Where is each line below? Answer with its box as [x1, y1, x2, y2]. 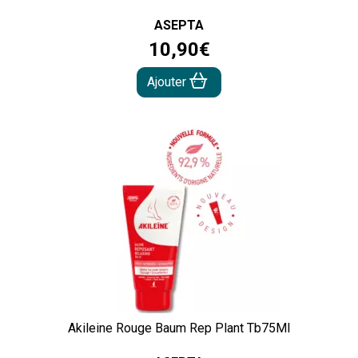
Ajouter [147, 74, 189, 90]
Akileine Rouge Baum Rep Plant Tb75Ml [68, 320, 290, 336]
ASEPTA [154, 18, 204, 34]
